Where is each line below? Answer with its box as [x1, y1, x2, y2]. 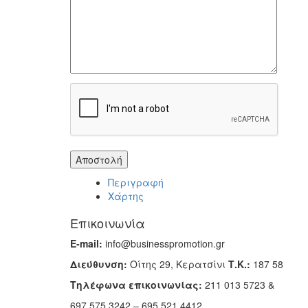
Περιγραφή [108, 175, 164, 189]
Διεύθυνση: [70, 256, 127, 271]
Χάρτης [108, 188, 144, 203]
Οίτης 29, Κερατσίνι [127, 256, 228, 271]
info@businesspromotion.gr [102, 236, 225, 250]
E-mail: [70, 236, 102, 250]
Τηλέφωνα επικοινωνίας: [70, 277, 202, 291]
